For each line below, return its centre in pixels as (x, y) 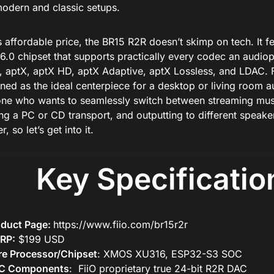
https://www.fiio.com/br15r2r (120, 225)
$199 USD (40, 239)
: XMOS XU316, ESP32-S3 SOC (169, 254)
